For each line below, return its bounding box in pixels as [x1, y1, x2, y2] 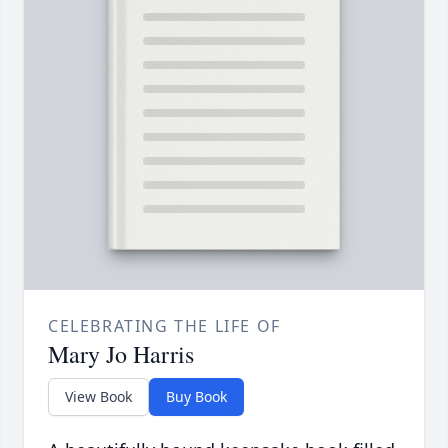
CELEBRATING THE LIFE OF [48, 315, 281, 338]
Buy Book [166, 387, 227, 407]
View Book [65, 387, 132, 407]
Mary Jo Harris [48, 338, 194, 371]
